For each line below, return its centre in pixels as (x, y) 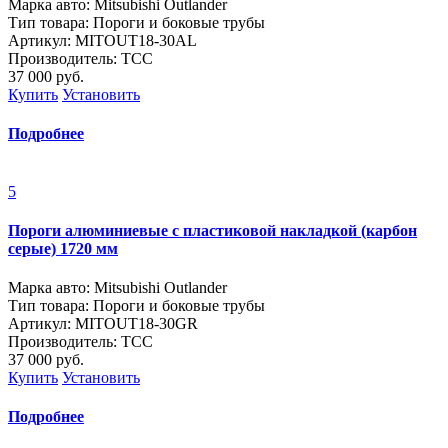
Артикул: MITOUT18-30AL (102, 40)
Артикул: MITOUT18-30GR (103, 324)
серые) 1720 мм (63, 248)
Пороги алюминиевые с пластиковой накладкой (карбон (212, 230)
